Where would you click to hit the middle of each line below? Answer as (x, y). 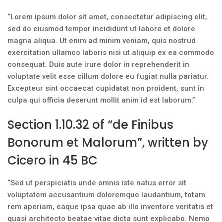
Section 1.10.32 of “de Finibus (90, 125)
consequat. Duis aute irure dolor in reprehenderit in (98, 64)
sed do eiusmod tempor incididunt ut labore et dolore (101, 29)
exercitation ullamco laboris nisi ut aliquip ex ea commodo (111, 53)
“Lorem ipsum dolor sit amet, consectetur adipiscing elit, (107, 17)
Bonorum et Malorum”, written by (108, 142)
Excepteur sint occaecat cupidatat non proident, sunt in (106, 88)
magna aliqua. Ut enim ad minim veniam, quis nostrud (102, 41)
